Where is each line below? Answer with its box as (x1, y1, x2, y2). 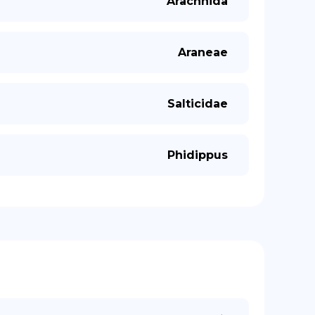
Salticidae (167, 97, 228, 110)
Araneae (178, 46, 228, 59)
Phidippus (167, 148, 228, 162)
